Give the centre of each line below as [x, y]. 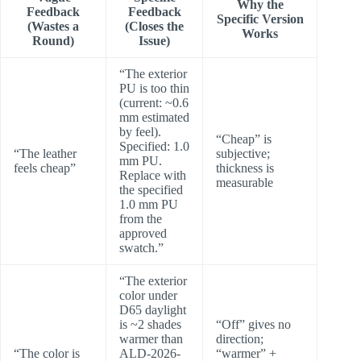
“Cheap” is [244, 139]
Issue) [154, 41]
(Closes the [154, 27]
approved [143, 234]
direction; [240, 339]
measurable [245, 183]
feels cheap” [45, 168]
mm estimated [154, 118]
